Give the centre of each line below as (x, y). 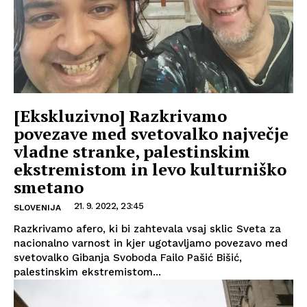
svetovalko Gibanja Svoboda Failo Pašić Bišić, (128, 258)
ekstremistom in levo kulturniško (150, 170)
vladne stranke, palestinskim (132, 152)
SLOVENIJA (37, 208)
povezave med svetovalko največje (151, 134)
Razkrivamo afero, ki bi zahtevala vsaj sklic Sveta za (147, 229)
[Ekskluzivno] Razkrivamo (120, 116)
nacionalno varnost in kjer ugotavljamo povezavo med (151, 244)
